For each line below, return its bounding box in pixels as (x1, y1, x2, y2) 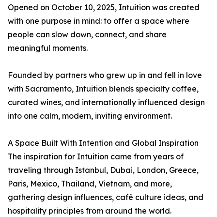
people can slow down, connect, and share (8, 30, 167, 39)
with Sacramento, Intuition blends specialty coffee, (8, 84, 199, 93)
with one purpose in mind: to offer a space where (8, 16, 189, 26)
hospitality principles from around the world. (8, 206, 171, 216)
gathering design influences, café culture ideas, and (8, 192, 203, 202)
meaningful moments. (8, 43, 88, 53)
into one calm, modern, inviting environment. (8, 111, 172, 121)
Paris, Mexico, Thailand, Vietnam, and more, (8, 179, 172, 188)
